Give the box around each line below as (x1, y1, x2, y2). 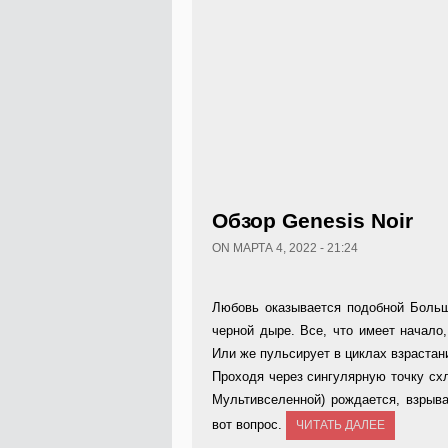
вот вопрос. (212, 417, 286, 432)
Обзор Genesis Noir (212, 209, 413, 232)
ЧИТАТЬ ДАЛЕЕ (296, 418, 385, 432)
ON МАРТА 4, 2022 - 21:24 (212, 241, 358, 255)
